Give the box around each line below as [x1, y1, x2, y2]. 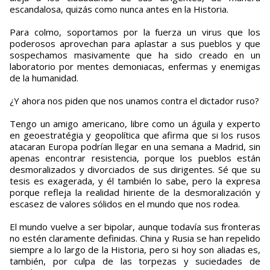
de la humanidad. [10, 72, 78, 84]
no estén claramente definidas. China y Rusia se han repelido [10, 232, 260, 245]
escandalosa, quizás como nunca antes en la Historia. [10, 3, 228, 16]
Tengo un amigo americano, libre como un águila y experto [10, 118, 260, 130]
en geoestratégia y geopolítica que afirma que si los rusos [10, 129, 260, 142]
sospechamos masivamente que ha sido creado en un [10, 49, 260, 61]
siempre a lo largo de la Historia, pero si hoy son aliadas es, [10, 243, 260, 256]
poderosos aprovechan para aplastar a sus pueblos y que [10, 37, 260, 50]
